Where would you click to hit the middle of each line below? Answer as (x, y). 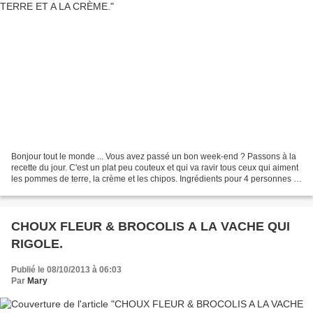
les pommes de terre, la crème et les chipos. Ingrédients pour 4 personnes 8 (155, 179)
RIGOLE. (37, 244)
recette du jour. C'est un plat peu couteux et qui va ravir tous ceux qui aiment (155, 168)
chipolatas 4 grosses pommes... (71, 190)
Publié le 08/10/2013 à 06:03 (66, 270)
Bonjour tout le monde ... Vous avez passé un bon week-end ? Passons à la (154, 157)
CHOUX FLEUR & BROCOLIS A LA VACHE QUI (151, 227)
